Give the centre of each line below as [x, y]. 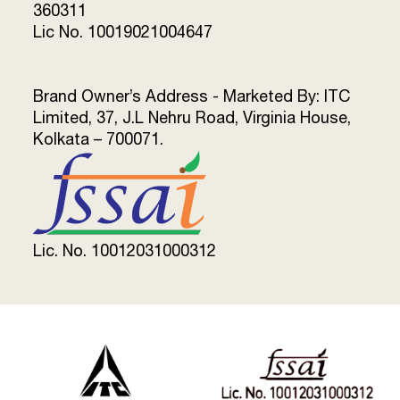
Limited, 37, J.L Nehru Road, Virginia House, [192, 117]
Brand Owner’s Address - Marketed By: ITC [192, 96]
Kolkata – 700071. [99, 139]
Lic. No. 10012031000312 [125, 250]
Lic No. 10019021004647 [123, 32]
